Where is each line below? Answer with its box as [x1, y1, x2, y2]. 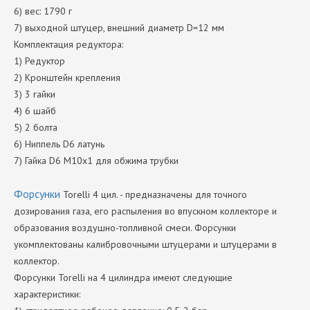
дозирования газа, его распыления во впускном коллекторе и [14, 205, 277, 217]
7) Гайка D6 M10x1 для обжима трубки [14, 154, 179, 167]
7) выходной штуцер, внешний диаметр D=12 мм [14, 21, 224, 34]
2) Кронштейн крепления [14, 71, 120, 84]
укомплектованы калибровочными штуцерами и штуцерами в [14, 238, 277, 250]
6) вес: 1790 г [14, 5, 72, 17]
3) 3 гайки [14, 88, 55, 100]
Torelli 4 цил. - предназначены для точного [60, 188, 247, 201]
